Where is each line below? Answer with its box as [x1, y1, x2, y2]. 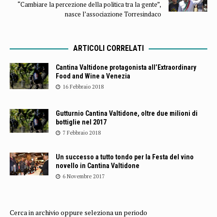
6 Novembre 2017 [62, 172, 105, 180]
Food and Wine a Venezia [56, 72, 130, 80]
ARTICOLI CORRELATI [73, 44, 144, 53]
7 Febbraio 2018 [62, 129, 101, 136]
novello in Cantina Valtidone [56, 161, 139, 170]
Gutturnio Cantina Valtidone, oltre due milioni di [56, 109, 198, 117]
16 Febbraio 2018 [62, 83, 104, 91]
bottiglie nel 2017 [56, 118, 107, 126]
